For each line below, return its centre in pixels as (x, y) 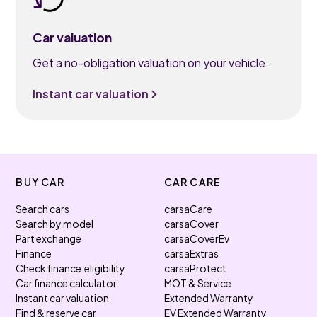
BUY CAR (40, 182)
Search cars (43, 209)
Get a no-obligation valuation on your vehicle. (151, 63)
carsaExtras (191, 253)
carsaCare (188, 209)
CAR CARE (192, 182)
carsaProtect (195, 268)
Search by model (55, 224)
